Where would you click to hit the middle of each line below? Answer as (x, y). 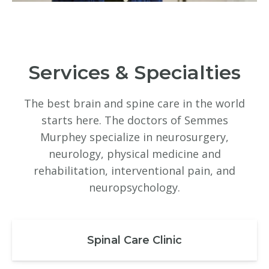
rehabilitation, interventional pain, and (134, 171)
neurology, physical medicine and (134, 154)
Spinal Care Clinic (134, 240)
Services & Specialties (134, 73)
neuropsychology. (134, 188)
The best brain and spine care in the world (134, 104)
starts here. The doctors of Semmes (134, 120)
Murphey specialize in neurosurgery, (134, 137)
